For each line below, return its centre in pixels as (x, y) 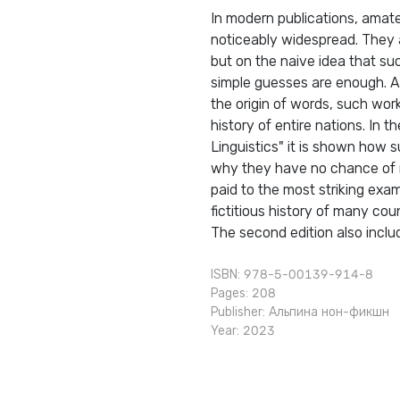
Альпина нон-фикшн (329, 312)
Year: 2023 (243, 331)
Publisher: (240, 312)
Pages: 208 (243, 294)
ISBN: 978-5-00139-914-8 (292, 275)
